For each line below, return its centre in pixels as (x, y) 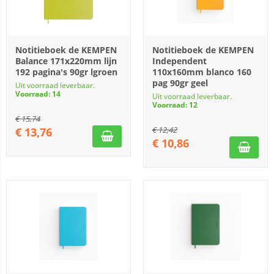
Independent (180, 61)
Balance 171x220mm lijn (66, 61)
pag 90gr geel (180, 83)
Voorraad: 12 (175, 105)
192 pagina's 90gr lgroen (66, 72)
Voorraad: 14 (38, 94)
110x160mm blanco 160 (202, 72)
